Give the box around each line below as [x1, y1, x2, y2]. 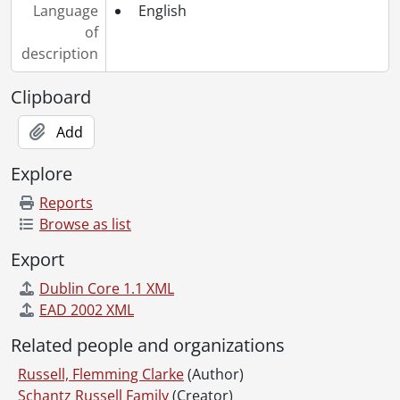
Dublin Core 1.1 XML [39, 278, 174, 298]
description [21, 43, 98, 63]
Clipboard [11, 84, 91, 109]
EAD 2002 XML [39, 299, 134, 320]
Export [11, 246, 64, 271]
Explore [11, 161, 72, 186]
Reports [39, 192, 93, 212]
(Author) [187, 363, 244, 384]
